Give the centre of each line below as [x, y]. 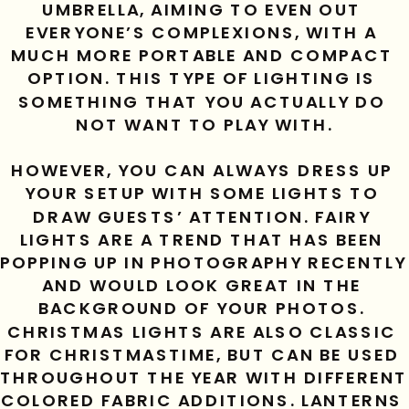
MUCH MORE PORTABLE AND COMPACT [202, 56]
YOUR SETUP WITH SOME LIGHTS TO [202, 194]
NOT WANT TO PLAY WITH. [204, 125]
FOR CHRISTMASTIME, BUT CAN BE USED [202, 355]
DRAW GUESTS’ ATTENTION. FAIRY [202, 217]
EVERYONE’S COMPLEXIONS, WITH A [202, 33]
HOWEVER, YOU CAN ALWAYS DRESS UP [201, 171]
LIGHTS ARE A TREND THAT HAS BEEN [202, 240]
